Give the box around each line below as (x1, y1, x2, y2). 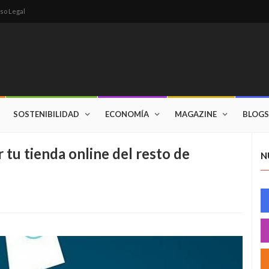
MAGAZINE (175, 109, 217, 119)
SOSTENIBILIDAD (13, 109, 79, 119)
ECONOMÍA (105, 109, 149, 119)
